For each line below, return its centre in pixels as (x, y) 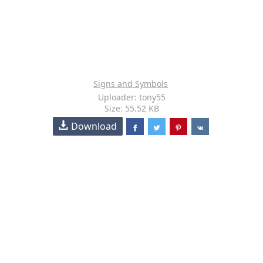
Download (94, 126)
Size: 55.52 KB (131, 108)
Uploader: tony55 (131, 97)
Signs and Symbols (131, 84)
